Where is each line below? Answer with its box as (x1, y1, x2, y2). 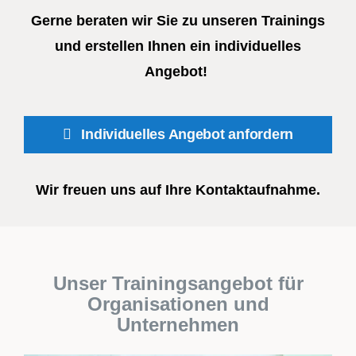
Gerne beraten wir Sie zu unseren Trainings (31, 12, 325, 29)
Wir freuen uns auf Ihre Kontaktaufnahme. (36, 181, 320, 198)
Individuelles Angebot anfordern (81, 126, 293, 142)
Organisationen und (87, 292, 269, 315)
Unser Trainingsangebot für (52, 272, 304, 294)
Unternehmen (117, 313, 239, 335)
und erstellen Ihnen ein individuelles (55, 37, 301, 54)
